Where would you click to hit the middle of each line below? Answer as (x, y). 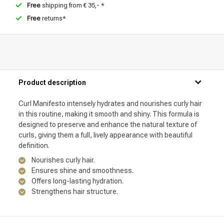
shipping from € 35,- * (72, 5)
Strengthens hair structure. (75, 192)
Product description (52, 82)
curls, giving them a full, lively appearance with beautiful (105, 135)
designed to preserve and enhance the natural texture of (108, 124)
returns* (53, 18)
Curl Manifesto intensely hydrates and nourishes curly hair (110, 103)
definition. (34, 145)
